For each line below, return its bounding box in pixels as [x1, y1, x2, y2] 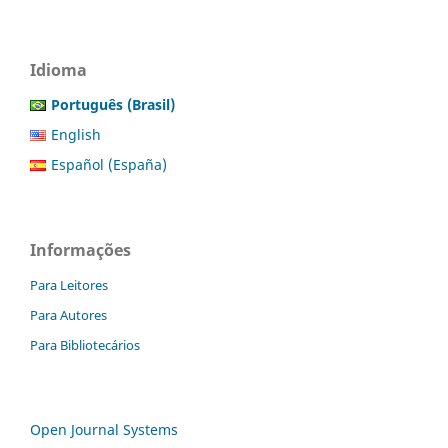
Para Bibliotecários [30, 335, 140, 354]
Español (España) [51, 154, 167, 174]
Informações [30, 238, 131, 261]
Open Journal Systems [30, 419, 178, 439]
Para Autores [30, 305, 107, 324]
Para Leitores [30, 275, 108, 294]
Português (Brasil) [51, 95, 175, 115]
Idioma [30, 59, 87, 82]
